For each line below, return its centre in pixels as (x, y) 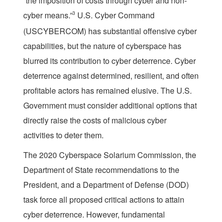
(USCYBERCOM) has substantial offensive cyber (110, 31)
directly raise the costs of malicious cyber (95, 120)
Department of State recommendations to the (101, 169)
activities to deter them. (63, 135)
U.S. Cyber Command (115, 15)
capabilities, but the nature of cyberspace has (102, 46)
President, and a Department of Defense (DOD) (106, 184)
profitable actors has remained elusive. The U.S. (108, 90)
